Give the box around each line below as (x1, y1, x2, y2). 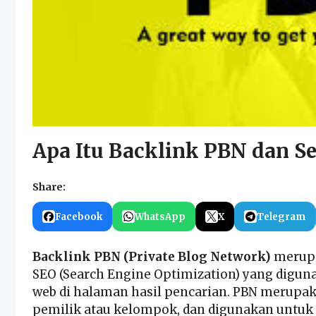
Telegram (257, 210, 305, 223)
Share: (32, 181, 66, 194)
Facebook (55, 210, 102, 223)
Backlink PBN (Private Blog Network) (32, 249, 271, 265)
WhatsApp (135, 210, 186, 223)
